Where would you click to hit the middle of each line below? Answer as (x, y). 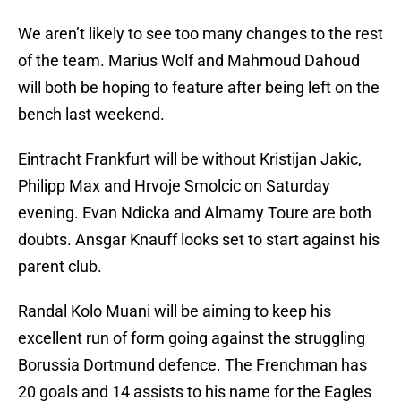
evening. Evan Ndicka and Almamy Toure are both (195, 213)
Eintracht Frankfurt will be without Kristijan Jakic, (190, 159)
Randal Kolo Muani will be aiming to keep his (175, 311)
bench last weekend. (91, 115)
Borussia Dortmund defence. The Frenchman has (192, 365)
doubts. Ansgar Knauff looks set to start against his (199, 240)
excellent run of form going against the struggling (192, 338)
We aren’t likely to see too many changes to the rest (200, 34)
